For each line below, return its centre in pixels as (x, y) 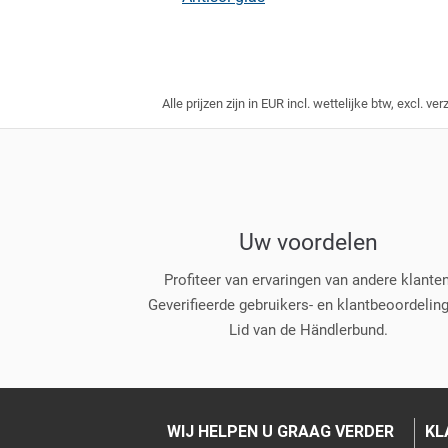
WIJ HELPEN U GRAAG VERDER (280, 431)
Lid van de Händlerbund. (309, 329)
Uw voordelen (309, 242)
